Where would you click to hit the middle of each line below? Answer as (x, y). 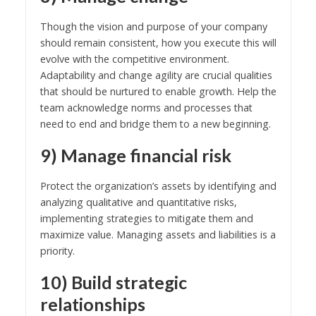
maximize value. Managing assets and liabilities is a (158, 234)
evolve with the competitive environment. (134, 59)
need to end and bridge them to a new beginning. (155, 123)
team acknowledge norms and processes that (146, 107)
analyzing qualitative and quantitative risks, (138, 202)
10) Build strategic (113, 282)
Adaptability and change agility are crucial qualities (156, 75)
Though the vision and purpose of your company (153, 26)
